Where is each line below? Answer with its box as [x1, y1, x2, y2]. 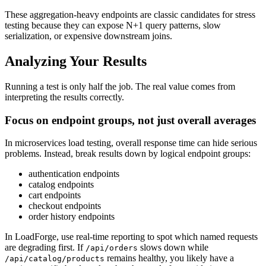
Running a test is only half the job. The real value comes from [5, 81, 235, 91]
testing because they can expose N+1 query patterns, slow [5, 20, 221, 30]
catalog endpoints [28, 179, 94, 190]
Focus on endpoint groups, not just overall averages [5, 113, 256, 126]
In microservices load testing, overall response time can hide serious [5, 138, 257, 148]
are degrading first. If [5, 242, 85, 253]
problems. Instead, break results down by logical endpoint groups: [5, 148, 251, 159]
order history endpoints [28, 211, 115, 222]
